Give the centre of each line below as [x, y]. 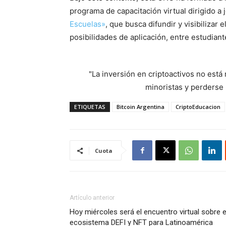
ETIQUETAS [90, 107]
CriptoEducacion [198, 107]
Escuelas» [88, 24]
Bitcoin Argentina [140, 107]
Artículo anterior [92, 198]
